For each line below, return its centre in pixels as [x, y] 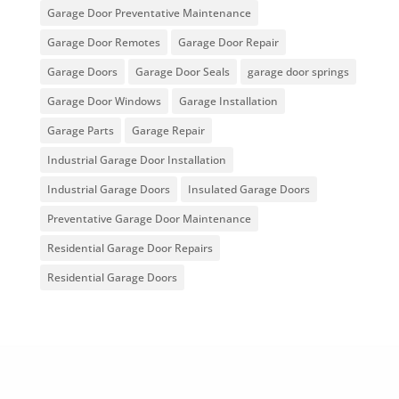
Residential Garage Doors [112, 277]
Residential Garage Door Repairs [130, 248]
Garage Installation [228, 101]
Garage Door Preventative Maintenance [149, 12]
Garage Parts [80, 130]
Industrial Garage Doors [108, 189]
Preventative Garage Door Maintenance [149, 218]
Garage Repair [168, 130]
